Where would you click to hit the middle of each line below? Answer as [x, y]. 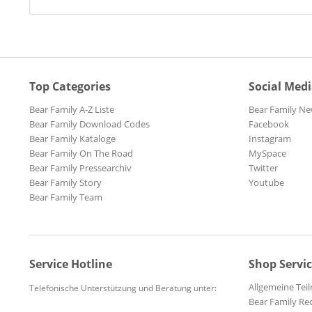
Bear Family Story [65, 183]
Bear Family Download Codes [89, 124]
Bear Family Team [66, 197]
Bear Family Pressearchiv [80, 168]
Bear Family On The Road [81, 154]
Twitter [263, 168]
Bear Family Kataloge [72, 139]
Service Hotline [71, 264]
